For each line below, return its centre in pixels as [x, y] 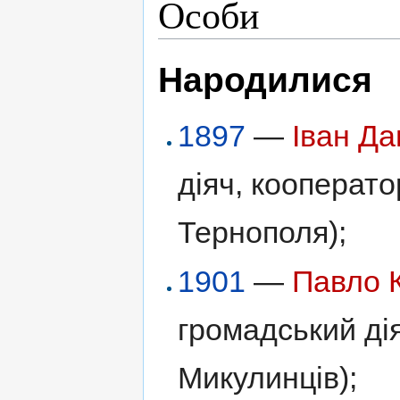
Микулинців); [268, 378]
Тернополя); [262, 232]
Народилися [265, 79]
